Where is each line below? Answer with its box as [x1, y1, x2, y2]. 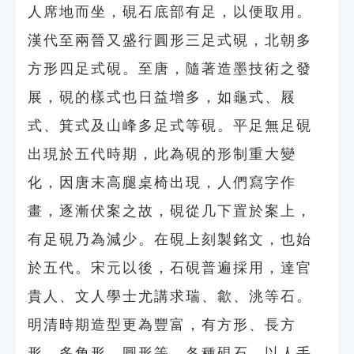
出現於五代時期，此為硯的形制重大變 [28, 146, 296, 162]
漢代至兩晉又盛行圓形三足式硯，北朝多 [28, 32, 312, 48]
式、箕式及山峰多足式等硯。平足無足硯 [28, 118, 312, 134]
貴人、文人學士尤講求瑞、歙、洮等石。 [28, 288, 312, 304]
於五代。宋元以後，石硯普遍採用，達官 [28, 260, 312, 276]
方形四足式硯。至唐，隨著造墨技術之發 [28, 61, 312, 77]
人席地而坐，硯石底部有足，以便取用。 [28, 4, 312, 20]
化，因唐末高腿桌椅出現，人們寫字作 [28, 175, 296, 190]
